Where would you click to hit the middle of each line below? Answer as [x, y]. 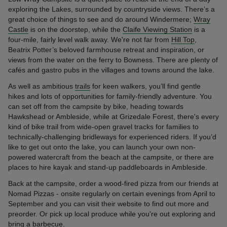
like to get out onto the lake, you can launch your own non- [102, 147]
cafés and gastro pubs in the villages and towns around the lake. [111, 70]
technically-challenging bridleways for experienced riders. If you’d [112, 137]
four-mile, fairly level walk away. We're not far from [90, 39]
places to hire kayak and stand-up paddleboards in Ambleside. [108, 167]
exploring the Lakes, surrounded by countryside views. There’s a [111, 9]
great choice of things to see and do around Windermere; [101, 19]
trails [83, 86]
